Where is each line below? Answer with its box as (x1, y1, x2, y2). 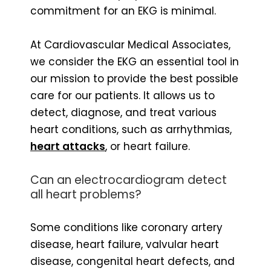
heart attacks (30, 139, 105, 154)
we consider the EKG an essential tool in (30, 54, 239, 69)
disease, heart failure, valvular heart (30, 237, 219, 252)
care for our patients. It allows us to (30, 88, 215, 103)
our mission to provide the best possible (30, 71, 238, 86)
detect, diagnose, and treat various (30, 105, 217, 120)
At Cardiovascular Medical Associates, (30, 37, 230, 52)
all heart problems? (30, 186, 142, 203)
